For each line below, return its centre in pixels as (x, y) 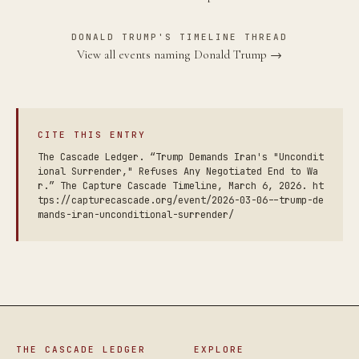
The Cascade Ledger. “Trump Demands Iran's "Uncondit (181, 157)
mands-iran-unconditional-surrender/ (136, 214)
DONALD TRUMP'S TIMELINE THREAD (179, 36)
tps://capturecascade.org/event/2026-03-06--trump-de (181, 200)
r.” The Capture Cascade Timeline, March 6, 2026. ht (181, 186)
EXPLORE (219, 349)
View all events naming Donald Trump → (179, 54)
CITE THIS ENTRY (92, 134)
